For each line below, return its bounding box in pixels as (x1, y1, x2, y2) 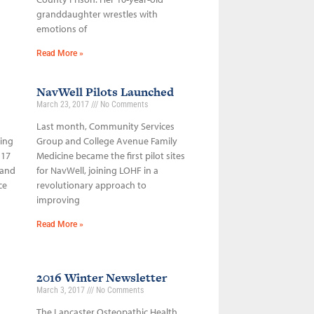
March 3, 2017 (36, 285, 87, 295)
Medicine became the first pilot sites (36, 149, 185, 162)
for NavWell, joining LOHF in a (36, 163, 158, 177)
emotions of (36, 22, 87, 35)
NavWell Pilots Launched (36, 83, 174, 100)
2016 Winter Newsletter (36, 268, 167, 286)
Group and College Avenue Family (36, 134, 177, 147)
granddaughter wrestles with (36, 7, 158, 20)
